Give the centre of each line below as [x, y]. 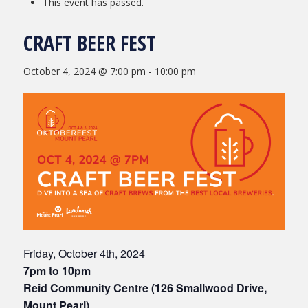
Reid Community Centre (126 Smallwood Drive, [145, 288]
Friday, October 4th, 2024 [84, 254]
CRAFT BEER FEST [90, 43]
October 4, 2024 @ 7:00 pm [85, 71]
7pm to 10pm [57, 271]
